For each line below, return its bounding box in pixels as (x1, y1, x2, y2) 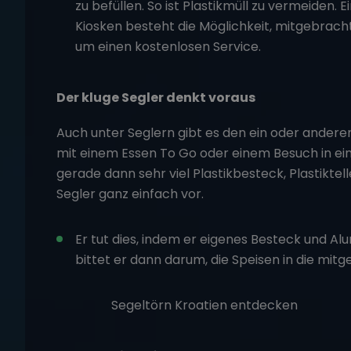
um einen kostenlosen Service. (75, 37, 261, 56)
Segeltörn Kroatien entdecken (111, 295, 298, 314)
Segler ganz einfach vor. (56, 184, 204, 203)
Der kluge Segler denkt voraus (56, 88, 255, 107)
